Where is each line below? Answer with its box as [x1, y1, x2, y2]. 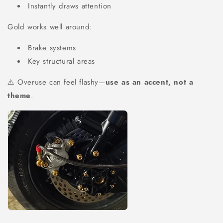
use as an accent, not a [105, 76, 194, 88]
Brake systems [28, 42, 76, 53]
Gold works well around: [7, 21, 93, 32]
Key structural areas [28, 55, 95, 67]
